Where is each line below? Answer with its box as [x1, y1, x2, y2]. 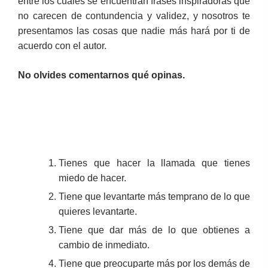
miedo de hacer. [59, 172, 126, 183]
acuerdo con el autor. [18, 40, 106, 51]
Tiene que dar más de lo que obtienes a [59, 224, 250, 235]
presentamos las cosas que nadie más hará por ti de [18, 25, 250, 36]
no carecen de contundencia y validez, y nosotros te [18, 10, 250, 21]
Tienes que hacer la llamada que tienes [59, 157, 250, 168]
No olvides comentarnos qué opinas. [18, 69, 185, 80]
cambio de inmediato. [59, 239, 150, 250]
